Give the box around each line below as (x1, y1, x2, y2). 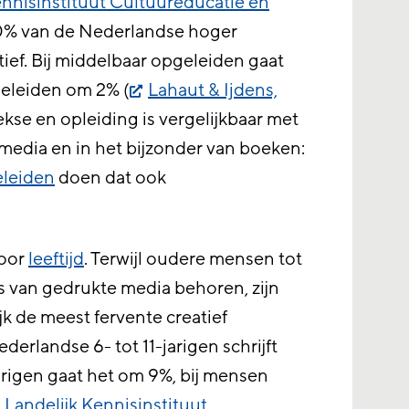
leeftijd (28, 247, 85, 271)
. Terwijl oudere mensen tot (84, 247, 303, 271)
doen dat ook (55, 166, 167, 190)
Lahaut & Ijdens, (148, 79, 278, 102)
